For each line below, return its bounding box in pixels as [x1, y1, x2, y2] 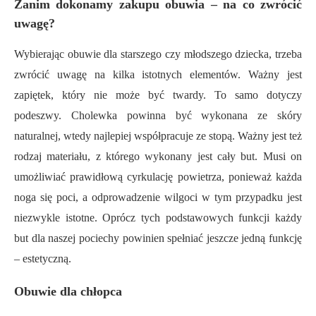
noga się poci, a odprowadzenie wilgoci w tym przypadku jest [14, 191, 302, 204]
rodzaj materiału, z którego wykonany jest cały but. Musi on [14, 150, 302, 163]
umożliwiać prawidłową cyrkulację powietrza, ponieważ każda [14, 171, 302, 183]
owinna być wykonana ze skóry [132, 109, 303, 122]
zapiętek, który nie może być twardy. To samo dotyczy [14, 89, 302, 102]
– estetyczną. [14, 253, 71, 265]
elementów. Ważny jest [182, 68, 303, 81]
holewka [78, 109, 127, 122]
